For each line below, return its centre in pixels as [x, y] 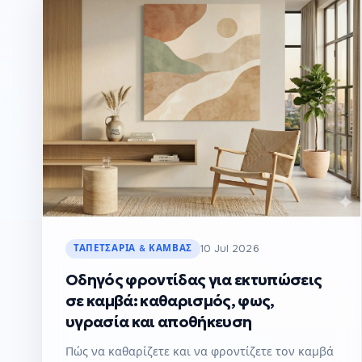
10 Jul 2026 [230, 248]
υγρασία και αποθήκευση [159, 322]
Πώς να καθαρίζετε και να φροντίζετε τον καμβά [200, 351]
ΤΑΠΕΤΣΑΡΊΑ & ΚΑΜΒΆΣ [133, 248]
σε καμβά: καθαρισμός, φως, [170, 301]
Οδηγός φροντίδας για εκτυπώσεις [194, 280]
